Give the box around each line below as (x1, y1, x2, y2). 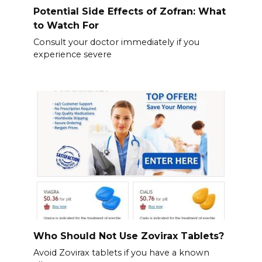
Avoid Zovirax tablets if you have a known (33, 247, 209, 258)
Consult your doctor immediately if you (33, 36, 199, 47)
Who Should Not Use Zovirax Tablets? (33, 230, 224, 242)
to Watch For (33, 19, 99, 31)
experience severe (33, 49, 112, 60)
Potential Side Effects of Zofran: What (33, 5, 226, 17)
